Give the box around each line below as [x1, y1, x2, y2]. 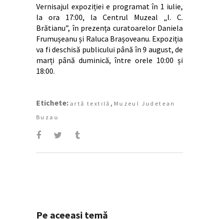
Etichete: [36, 97, 68, 108]
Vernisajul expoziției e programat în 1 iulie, [36, 1, 183, 11]
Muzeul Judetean [113, 99, 175, 107]
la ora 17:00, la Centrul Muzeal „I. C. [36, 12, 183, 22]
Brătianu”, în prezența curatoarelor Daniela [36, 22, 183, 33]
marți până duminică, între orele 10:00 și [36, 55, 183, 65]
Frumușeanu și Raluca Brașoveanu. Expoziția [36, 33, 183, 44]
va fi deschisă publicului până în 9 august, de [36, 44, 183, 54]
